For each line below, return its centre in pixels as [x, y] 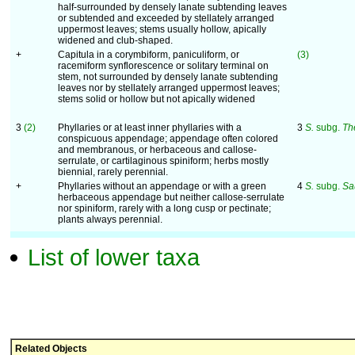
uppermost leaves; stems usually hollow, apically [162, 29]
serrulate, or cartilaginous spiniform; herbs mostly [163, 161]
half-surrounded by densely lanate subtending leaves [172, 7]
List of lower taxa [114, 257]
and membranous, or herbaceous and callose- [157, 150]
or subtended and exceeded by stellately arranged [166, 18]
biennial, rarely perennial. [113, 172]
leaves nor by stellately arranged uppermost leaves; [169, 88]
